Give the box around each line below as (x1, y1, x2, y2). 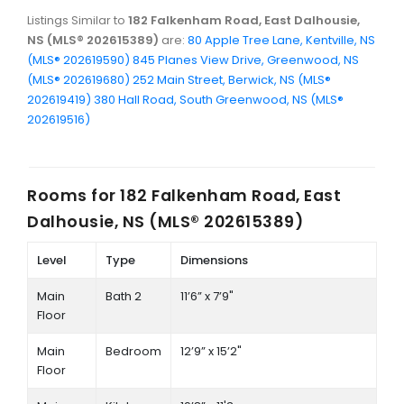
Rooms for (27, 184, 120, 207)
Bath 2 (105, 288, 142, 306)
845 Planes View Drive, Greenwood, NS (133, 51, 359, 69)
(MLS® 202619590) (27, 51, 130, 69)
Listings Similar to (27, 12, 128, 30)
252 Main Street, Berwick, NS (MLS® (133, 71, 331, 89)
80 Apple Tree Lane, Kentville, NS (188, 32, 375, 50)
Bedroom (105, 343, 161, 361)
